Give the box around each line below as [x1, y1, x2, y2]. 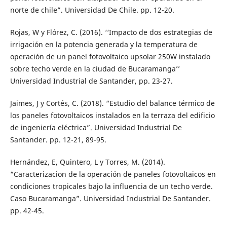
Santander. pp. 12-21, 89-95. [10, 135, 106, 145]
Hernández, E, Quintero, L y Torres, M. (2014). [10, 157, 165, 167]
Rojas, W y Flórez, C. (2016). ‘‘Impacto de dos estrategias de [10, 27, 212, 37]
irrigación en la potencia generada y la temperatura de [10, 40, 198, 50]
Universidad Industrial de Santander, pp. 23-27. [10, 76, 173, 86]
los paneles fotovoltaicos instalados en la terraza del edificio [10, 110, 215, 121]
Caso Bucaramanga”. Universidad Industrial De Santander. [10, 194, 211, 204]
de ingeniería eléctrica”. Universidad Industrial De [10, 123, 182, 133]
